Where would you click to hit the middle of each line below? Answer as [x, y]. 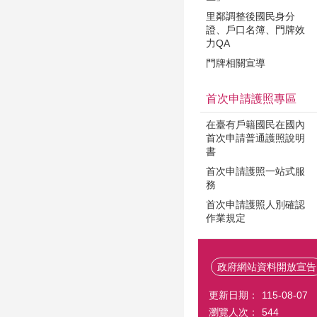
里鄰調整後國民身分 [250, 16]
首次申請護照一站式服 [255, 171]
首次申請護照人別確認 [255, 204]
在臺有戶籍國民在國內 [255, 125]
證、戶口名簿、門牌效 [255, 30]
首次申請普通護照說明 [255, 138]
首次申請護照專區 [251, 99]
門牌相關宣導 [236, 63]
